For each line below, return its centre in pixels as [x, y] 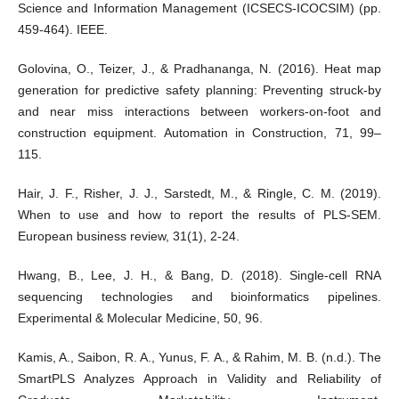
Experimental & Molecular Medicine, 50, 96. [140, 318]
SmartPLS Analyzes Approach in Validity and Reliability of [199, 379]
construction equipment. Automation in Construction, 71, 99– [199, 133]
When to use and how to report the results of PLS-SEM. [199, 215]
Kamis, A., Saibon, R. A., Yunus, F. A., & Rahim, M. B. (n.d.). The [199, 358]
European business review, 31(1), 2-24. [128, 236]
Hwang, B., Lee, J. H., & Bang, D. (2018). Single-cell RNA [199, 276]
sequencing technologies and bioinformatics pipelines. [199, 297]
